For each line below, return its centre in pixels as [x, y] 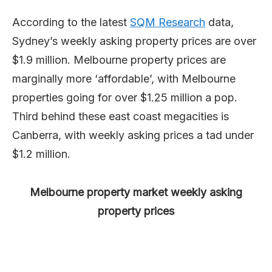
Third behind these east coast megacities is [121, 116]
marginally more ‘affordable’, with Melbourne [124, 79]
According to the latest [71, 22]
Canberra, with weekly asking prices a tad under [133, 135]
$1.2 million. [41, 154]
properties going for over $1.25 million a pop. [125, 97]
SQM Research [168, 22]
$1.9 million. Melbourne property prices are [119, 60]
